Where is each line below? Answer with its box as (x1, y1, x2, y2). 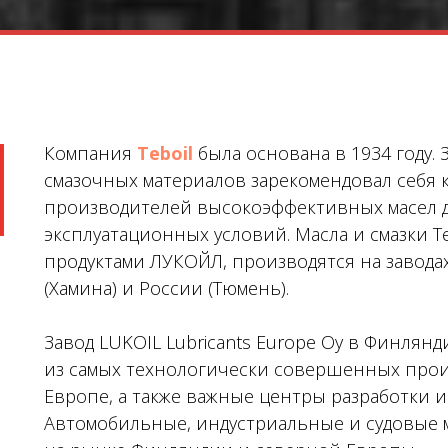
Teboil (137, 141, 193, 166)
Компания (44, 141, 137, 166)
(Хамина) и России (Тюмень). (44, 276, 289, 301)
